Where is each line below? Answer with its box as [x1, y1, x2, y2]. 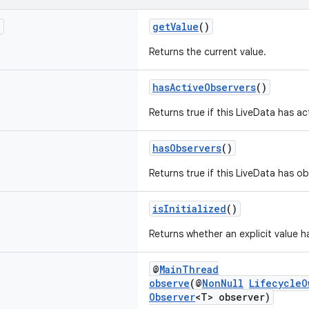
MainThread [159, 263, 219, 276]
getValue [152, 20, 199, 33]
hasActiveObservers [152, 81, 256, 94]
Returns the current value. [149, 46, 266, 58]
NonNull [202, 277, 243, 290]
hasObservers [152, 141, 221, 154]
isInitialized [152, 202, 226, 215]
